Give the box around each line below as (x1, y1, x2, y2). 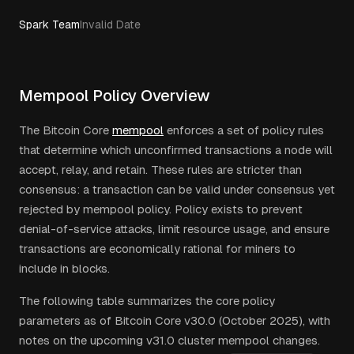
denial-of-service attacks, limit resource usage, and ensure (19, 222, 330, 235)
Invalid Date (80, 18, 141, 31)
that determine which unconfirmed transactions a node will (19, 143, 333, 156)
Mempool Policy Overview (19, 87, 210, 104)
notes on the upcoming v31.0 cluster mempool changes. (19, 333, 320, 347)
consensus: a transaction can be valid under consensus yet (19, 183, 335, 196)
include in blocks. (19, 262, 110, 275)
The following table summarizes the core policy (19, 294, 275, 307)
